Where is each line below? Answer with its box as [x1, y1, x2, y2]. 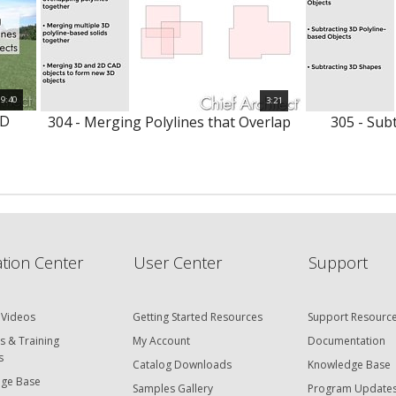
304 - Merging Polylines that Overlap [47, 112, 291, 133]
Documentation [308, 333, 386, 349]
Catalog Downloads [132, 357, 232, 373]
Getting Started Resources [132, 309, 263, 325]
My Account [132, 333, 190, 349]
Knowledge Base [308, 357, 392, 373]
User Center [133, 252, 222, 274]
